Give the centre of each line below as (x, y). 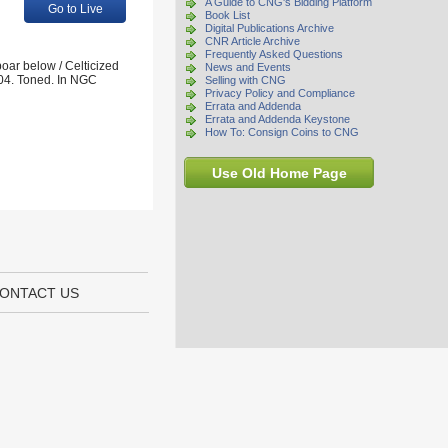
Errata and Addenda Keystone (277, 119)
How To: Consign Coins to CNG (282, 132)
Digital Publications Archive (269, 28)
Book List (227, 15)
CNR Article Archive (252, 41)
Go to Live (75, 9)
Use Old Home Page (279, 173)
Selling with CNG (245, 80)
